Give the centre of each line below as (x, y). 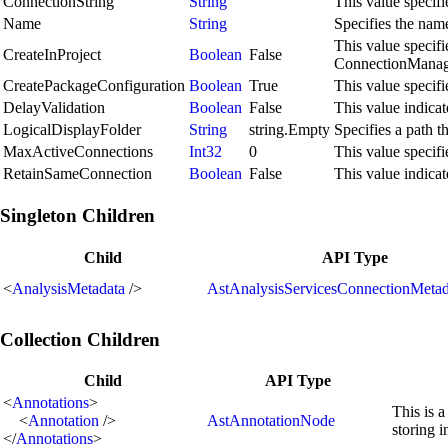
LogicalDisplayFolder (72, 130)
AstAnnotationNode (271, 421)
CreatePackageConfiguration (94, 86)
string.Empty (289, 130)
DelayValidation (54, 108)
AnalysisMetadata (68, 288)
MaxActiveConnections (78, 152)
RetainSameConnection (77, 174)
